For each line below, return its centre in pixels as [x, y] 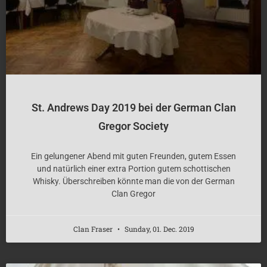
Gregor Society [133, 126]
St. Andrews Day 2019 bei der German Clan [133, 108]
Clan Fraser [94, 229]
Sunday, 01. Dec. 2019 [158, 229]
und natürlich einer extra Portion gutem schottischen [133, 169]
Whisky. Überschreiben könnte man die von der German [133, 181]
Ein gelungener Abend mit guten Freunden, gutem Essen [133, 156]
